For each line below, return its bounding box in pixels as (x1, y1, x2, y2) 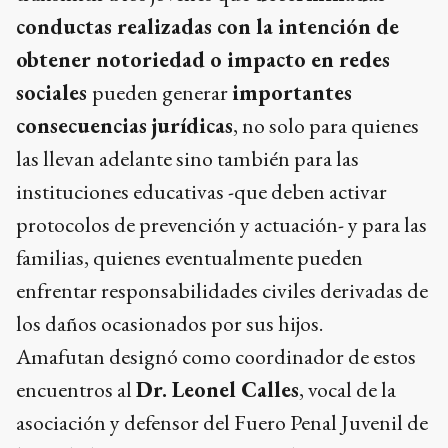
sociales (16, 78, 92, 108)
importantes (232, 78, 352, 108)
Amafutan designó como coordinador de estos (16, 342, 416, 372)
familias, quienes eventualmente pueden (16, 243, 363, 273)
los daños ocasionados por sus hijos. (16, 309, 323, 339)
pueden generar (92, 78, 232, 108)
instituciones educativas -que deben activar (16, 177, 387, 207)
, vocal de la (299, 375, 396, 405)
